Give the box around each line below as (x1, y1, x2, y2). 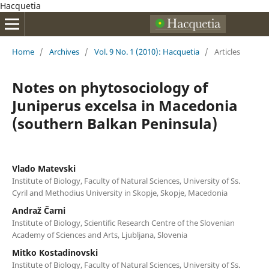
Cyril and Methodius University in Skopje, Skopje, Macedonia (11, 187, 228, 198)
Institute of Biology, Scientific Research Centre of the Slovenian (11, 217, 235, 228)
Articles (214, 46, 240, 57)
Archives (49, 46, 79, 57)
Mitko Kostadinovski (11, 246, 98, 258)
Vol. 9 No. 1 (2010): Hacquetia (94, 46, 199, 57)
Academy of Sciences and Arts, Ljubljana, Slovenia (11, 229, 187, 240)
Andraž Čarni (11, 204, 65, 216)
